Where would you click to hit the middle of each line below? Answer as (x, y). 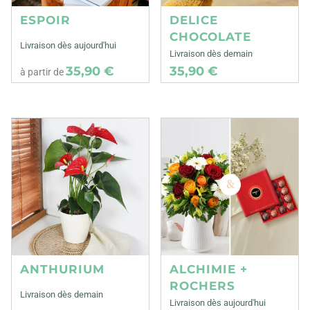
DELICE (194, 20)
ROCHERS (203, 286)
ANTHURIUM (62, 270)
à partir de (43, 72)
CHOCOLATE (211, 37)
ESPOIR (45, 20)
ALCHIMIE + (209, 270)
